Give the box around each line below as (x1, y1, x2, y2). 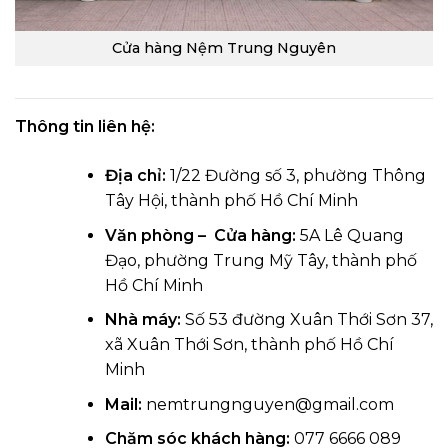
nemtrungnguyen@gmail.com (141, 394, 394, 414)
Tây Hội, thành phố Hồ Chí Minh (104, 190, 358, 210)
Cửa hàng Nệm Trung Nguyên (112, 39, 336, 58)
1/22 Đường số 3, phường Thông (165, 165, 426, 185)
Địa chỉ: (104, 165, 166, 185)
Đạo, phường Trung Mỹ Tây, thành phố (104, 250, 417, 270)
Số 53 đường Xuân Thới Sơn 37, (180, 310, 433, 330)
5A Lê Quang (295, 225, 404, 245)
